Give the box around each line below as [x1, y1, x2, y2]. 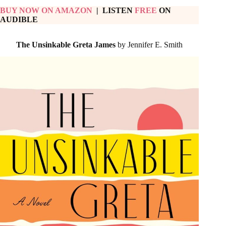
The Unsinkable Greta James [16, 40, 116, 49]
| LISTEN [94, 6, 135, 15]
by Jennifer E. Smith [118, 40, 183, 49]
